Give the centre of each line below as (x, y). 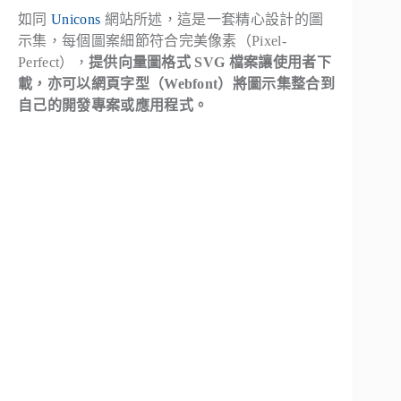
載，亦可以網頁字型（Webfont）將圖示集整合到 (176, 84)
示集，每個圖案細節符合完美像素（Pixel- (153, 41)
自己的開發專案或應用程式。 (113, 106)
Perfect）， (53, 63)
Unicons (76, 20)
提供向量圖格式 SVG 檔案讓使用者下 (209, 63)
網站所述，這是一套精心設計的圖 (212, 20)
